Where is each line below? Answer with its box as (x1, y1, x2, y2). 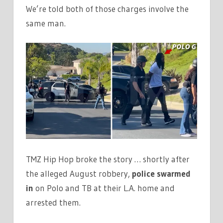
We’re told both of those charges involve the (26, 3, 189, 14)
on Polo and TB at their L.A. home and (33, 182, 175, 193)
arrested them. (26, 197, 81, 208)
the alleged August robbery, (26, 168, 132, 179)
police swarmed (132, 168, 191, 179)
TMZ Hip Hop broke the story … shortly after (26, 153, 190, 164)
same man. (26, 17, 66, 28)
